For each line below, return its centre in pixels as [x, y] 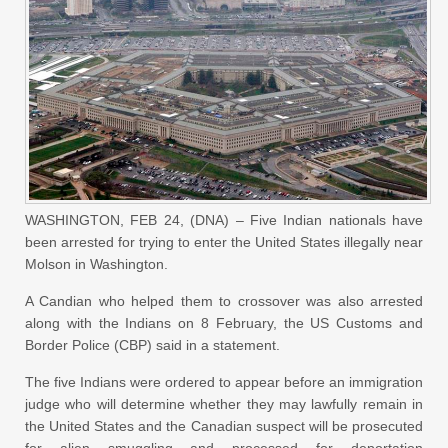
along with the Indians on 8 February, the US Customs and [224, 323]
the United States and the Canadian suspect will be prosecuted [224, 426]
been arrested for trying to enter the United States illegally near [224, 242]
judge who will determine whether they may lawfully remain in [224, 404]
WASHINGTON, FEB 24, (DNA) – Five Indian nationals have [224, 220]
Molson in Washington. [96, 264]
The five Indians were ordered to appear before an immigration [224, 382]
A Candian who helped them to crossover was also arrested [224, 301]
